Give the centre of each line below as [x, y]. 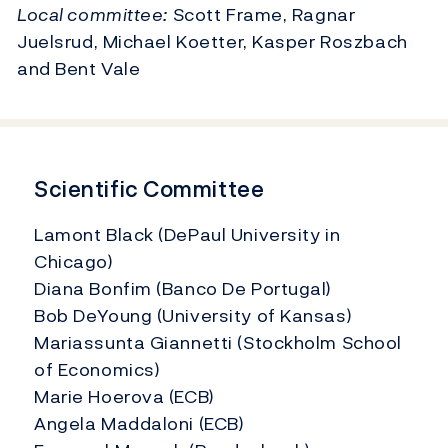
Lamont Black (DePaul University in [187, 235]
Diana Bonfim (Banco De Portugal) [183, 289]
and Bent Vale [79, 69]
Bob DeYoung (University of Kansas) [193, 316]
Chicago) [74, 262]
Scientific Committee [149, 189]
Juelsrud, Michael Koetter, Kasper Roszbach [212, 42]
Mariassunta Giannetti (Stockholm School [218, 343]
